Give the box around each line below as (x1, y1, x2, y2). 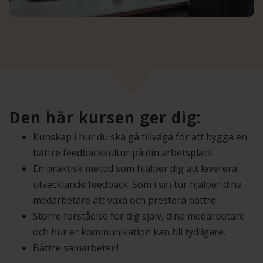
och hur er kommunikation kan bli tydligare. (33, 225, 225, 239)
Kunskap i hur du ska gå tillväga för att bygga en (33, 130, 247, 144)
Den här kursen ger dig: (9, 107, 201, 129)
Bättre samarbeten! (33, 241, 119, 255)
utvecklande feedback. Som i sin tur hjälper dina (33, 178, 242, 191)
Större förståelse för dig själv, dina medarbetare (33, 210, 245, 223)
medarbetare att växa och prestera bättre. (33, 194, 218, 207)
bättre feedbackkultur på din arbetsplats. (33, 146, 214, 160)
